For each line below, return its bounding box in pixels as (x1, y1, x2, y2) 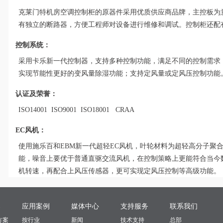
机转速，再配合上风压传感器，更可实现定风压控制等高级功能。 (18, 167, 221, 175)
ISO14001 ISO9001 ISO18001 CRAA (18, 106, 135, 113)
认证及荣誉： (15, 90, 58, 98)
